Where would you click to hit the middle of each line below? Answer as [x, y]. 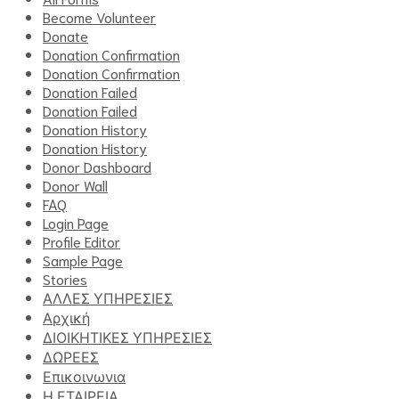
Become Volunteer [99, 16]
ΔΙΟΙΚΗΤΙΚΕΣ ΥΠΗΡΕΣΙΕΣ [127, 336]
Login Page [76, 222]
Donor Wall [75, 184]
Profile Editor [81, 240]
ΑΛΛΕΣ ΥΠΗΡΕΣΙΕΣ [108, 297]
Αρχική [66, 316]
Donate [65, 35]
